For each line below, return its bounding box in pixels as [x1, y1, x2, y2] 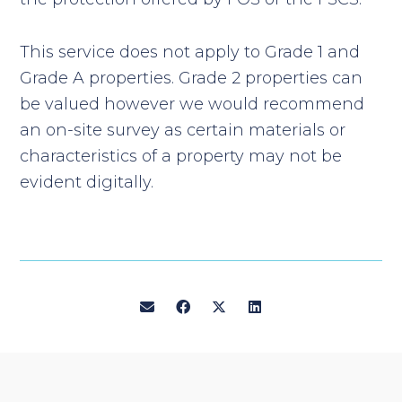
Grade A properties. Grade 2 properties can [20, 68, 363, 88]
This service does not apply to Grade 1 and [20, 42, 361, 62]
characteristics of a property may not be [20, 146, 343, 166]
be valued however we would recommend [20, 94, 365, 114]
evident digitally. [20, 172, 154, 192]
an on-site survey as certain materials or [20, 120, 346, 140]
